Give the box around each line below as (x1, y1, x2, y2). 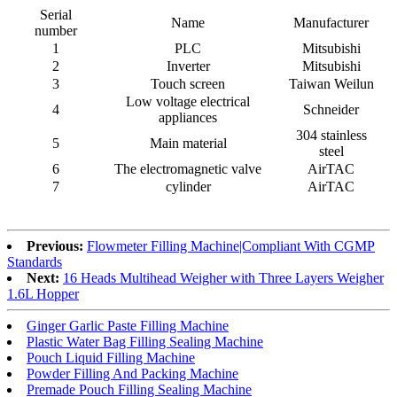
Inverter (166, 58, 210, 74)
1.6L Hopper (7, 286, 79, 302)
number (34, 23, 77, 39)
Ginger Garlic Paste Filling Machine (27, 318, 229, 334)
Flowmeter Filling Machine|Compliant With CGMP (87, 238, 375, 254)
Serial (39, 7, 72, 23)
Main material (149, 136, 227, 152)
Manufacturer (293, 15, 369, 31)
